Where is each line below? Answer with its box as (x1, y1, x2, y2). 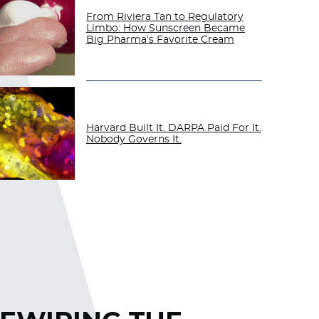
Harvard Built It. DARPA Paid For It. (85, 122, 261, 133)
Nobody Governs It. (85, 134, 182, 145)
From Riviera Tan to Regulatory (85, 12, 244, 23)
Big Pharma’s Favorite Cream (85, 35, 234, 46)
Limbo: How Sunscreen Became (85, 23, 245, 34)
